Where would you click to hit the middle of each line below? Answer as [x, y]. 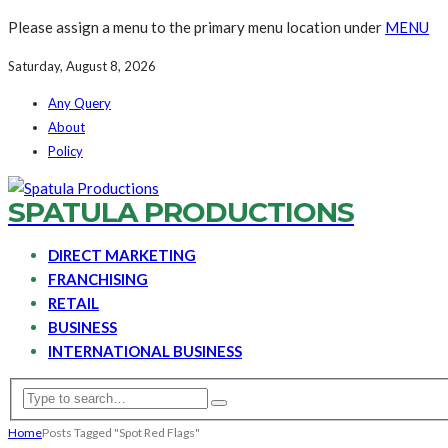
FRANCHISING [98, 279]
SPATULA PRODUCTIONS [181, 212]
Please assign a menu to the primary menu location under [196, 27]
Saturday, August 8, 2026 [82, 66]
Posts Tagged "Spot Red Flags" [121, 432]
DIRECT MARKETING [122, 255]
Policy [65, 151]
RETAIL [73, 303]
